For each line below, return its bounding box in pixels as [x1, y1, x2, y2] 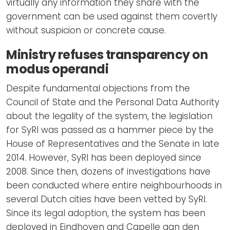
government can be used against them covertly [6, 10, 217, 23]
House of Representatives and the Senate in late [6, 137, 219, 150]
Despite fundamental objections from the [6, 82, 190, 94]
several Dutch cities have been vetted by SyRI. [6, 193, 207, 205]
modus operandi [6, 60, 108, 78]
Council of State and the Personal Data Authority [6, 95, 219, 108]
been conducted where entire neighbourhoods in [6, 179, 222, 191]
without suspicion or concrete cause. [6, 24, 166, 36]
